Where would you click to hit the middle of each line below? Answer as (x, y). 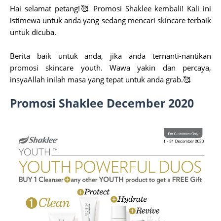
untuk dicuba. (34, 32)
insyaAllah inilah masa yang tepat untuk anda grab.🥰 (100, 79)
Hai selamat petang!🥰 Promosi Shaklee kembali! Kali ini (110, 8)
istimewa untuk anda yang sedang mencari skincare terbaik (110, 20)
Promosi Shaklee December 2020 (102, 103)
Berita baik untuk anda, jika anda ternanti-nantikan (110, 56)
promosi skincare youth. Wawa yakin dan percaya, (110, 68)
